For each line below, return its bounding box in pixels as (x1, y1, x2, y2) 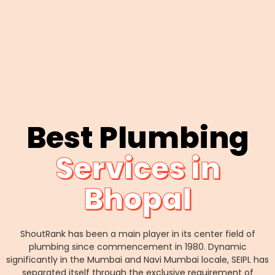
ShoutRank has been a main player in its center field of (20, 228, 255, 241)
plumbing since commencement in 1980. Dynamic (28, 241, 247, 254)
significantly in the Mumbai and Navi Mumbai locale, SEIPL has (6, 254, 269, 266)
